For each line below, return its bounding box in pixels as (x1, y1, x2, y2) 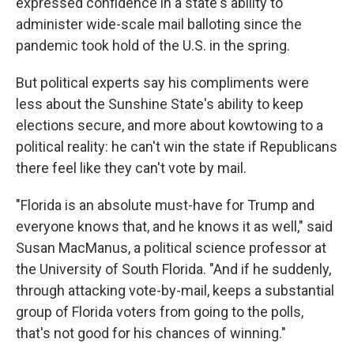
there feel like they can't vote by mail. (16, 160, 247, 177)
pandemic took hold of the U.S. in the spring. (16, 37, 290, 55)
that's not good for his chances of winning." (16, 325, 286, 342)
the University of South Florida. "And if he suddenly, (16, 261, 331, 278)
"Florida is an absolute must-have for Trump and (16, 197, 314, 214)
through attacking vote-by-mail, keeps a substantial (16, 282, 334, 299)
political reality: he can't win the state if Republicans (16, 138, 337, 156)
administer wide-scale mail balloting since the (16, 16, 302, 33)
